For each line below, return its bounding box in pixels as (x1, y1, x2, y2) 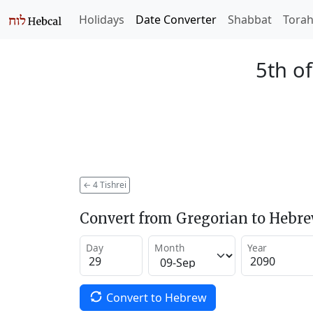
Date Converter (136, 12, 217, 27)
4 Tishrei (91, 178, 126, 191)
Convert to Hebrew (105, 289, 207, 305)
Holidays (79, 12, 124, 27)
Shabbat (228, 12, 272, 27)
